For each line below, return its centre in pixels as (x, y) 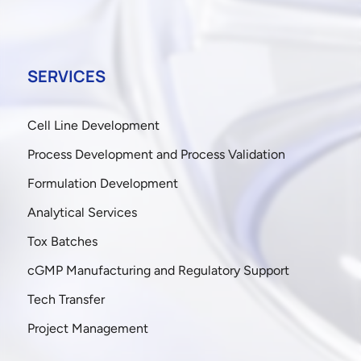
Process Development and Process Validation (156, 154)
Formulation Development (102, 183)
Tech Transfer (66, 299)
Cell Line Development (93, 125)
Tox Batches (62, 241)
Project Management (87, 328)
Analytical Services (82, 212)
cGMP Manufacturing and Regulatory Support (158, 270)
